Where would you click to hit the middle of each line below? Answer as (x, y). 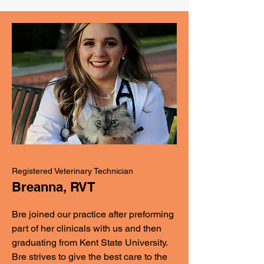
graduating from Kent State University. (90, 242)
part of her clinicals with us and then (87, 228)
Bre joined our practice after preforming (93, 214)
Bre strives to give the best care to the (90, 257)
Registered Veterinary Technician (72, 171)
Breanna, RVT (53, 187)
